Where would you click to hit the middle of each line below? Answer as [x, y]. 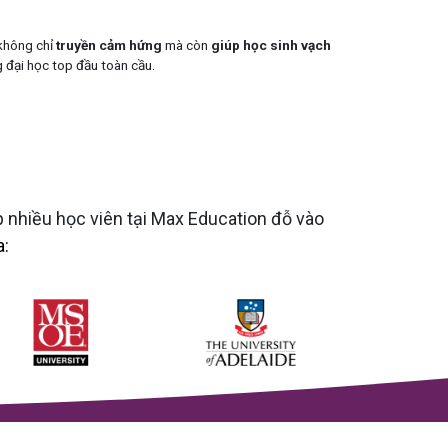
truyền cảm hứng [108, 44]
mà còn [186, 44]
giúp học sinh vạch [271, 44]
